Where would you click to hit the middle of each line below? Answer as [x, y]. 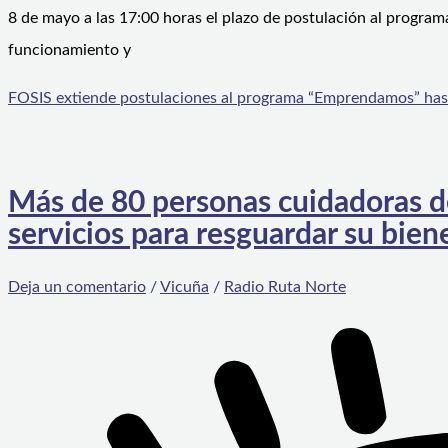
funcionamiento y [69, 50]
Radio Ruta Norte [285, 286]
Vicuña [184, 286]
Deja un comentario [77, 286]
